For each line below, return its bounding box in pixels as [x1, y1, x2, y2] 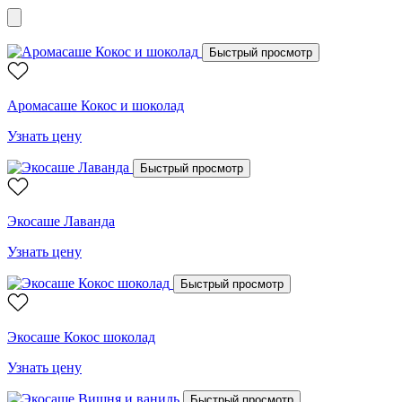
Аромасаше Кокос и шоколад [7, 97, 184, 113]
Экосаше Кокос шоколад [7, 328, 155, 345]
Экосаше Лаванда [7, 213, 115, 229]
